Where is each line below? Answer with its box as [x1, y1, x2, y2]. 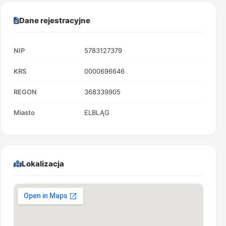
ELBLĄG [84, 108, 109, 117]
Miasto [13, 108, 35, 117]
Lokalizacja [21, 159, 64, 168]
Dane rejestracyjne [19, 16, 90, 25]
